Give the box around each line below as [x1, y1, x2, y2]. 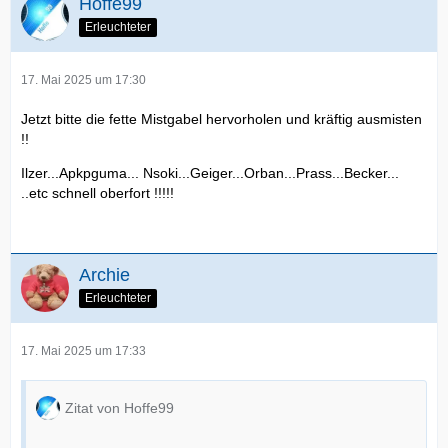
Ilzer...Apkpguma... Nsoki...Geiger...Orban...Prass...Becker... [21, 165, 399, 181]
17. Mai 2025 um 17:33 [21, 344, 146, 358]
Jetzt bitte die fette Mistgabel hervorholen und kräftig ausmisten [21, 111, 422, 127]
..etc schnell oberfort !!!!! [21, 185, 174, 201]
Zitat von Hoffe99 [65, 400, 174, 416]
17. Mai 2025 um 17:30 [21, 73, 146, 87]
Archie [79, 265, 130, 285]
